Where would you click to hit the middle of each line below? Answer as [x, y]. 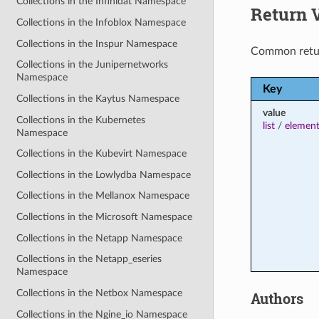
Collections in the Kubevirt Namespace [102, 154]
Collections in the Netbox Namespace [100, 293]
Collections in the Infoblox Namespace [101, 23]
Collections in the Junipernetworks [93, 65]
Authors [277, 298]
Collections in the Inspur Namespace [97, 43]
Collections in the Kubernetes [81, 120]
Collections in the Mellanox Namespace [103, 196]
